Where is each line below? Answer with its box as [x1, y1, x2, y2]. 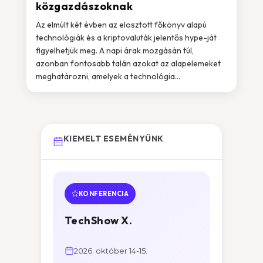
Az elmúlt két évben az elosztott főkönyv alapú [35, 19, 207, 30]
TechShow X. [64, 214, 133, 227]
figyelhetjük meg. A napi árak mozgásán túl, [35, 45, 194, 56]
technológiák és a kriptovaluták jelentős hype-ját [35, 32, 217, 43]
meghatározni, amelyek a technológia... [35, 71, 180, 82]
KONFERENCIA [78, 190, 129, 198]
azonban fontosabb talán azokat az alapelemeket [35, 58, 221, 69]
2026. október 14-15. [73, 246, 147, 255]
